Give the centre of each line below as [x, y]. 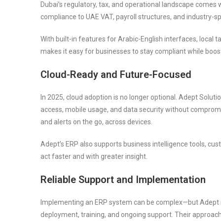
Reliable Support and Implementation [123, 179]
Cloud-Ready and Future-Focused [116, 74]
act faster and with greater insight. [94, 156]
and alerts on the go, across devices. [96, 122]
